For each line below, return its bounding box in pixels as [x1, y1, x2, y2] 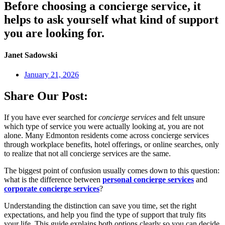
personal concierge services [102, 175, 194, 184]
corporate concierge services [4, 184, 99, 193]
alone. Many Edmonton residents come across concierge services [4, 131, 209, 140]
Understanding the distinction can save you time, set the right [4, 201, 196, 210]
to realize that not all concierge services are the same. [4, 149, 171, 158]
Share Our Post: [4, 89, 88, 103]
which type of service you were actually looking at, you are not [4, 122, 203, 131]
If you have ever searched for [4, 113, 98, 122]
